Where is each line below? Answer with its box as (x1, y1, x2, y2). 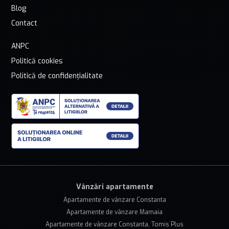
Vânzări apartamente (76, 182, 153, 192)
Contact (11, 18, 37, 29)
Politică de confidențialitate (11, 71, 103, 81)
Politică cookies (11, 56, 63, 66)
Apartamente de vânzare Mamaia (66, 208, 163, 217)
